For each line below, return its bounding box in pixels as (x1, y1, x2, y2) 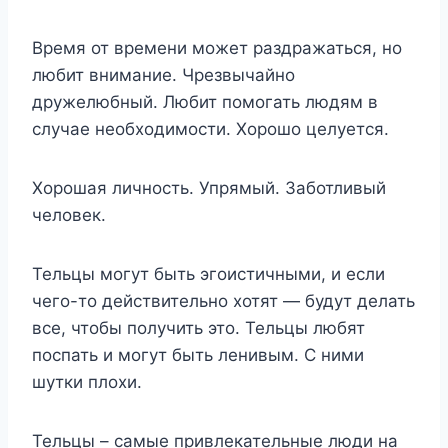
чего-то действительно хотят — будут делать (32, 290, 415, 311)
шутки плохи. (32, 371, 142, 392)
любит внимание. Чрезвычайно (32, 64, 295, 85)
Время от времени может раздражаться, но (32, 37, 402, 58)
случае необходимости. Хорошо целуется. (32, 118, 389, 139)
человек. (32, 204, 106, 225)
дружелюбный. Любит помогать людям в (32, 91, 378, 112)
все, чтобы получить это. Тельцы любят (32, 317, 365, 338)
